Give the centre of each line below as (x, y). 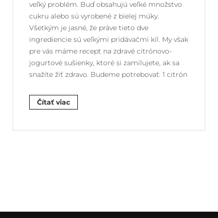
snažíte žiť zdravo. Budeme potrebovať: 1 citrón (108, 74)
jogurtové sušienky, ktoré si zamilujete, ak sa (104, 63)
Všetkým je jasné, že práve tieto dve (89, 27)
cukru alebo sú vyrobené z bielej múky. (94, 16)
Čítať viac (54, 102)
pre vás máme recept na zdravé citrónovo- (100, 51)
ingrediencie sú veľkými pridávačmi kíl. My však (109, 39)
